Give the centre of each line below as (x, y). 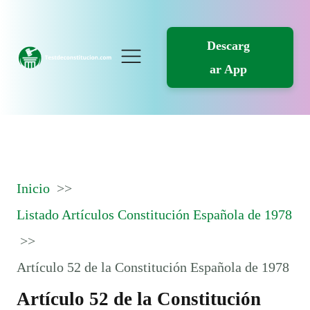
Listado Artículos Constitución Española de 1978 (154, 214)
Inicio (33, 188)
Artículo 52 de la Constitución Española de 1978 (153, 267)
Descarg (228, 46)
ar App (228, 70)
